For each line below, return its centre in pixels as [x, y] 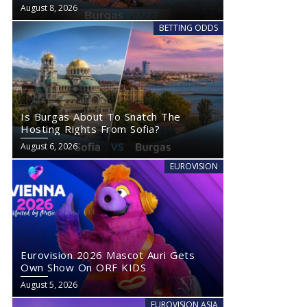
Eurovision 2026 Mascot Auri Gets [108, 255]
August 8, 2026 [49, 8]
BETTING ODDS [188, 28]
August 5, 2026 [49, 285]
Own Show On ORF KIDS [83, 267]
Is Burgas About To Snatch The [101, 116]
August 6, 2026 [49, 146]
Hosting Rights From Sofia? [90, 129]
